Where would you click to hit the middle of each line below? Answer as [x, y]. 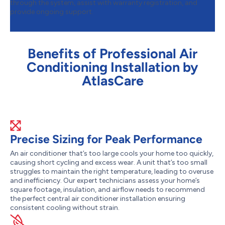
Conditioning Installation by [113, 67]
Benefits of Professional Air [113, 54]
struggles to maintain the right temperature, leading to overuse [112, 172]
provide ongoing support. [52, 12]
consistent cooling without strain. [65, 208]
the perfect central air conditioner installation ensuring [98, 199]
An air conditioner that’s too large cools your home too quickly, [112, 154]
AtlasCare [113, 81]
